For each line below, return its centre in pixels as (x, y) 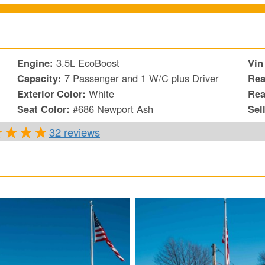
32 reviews (75, 132)
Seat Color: (45, 109)
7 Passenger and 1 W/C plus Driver (142, 78)
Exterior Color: (53, 94)
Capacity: (41, 78)
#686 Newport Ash (113, 109)
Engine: (37, 63)
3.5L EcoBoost (88, 63)
